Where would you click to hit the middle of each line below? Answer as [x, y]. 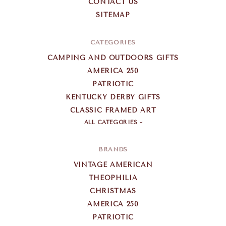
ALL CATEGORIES [112, 122]
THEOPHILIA [113, 178]
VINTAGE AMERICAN [113, 164]
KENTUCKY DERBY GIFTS [113, 97]
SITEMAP [113, 15]
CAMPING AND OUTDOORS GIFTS [113, 58]
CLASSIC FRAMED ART [113, 110]
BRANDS [113, 149]
